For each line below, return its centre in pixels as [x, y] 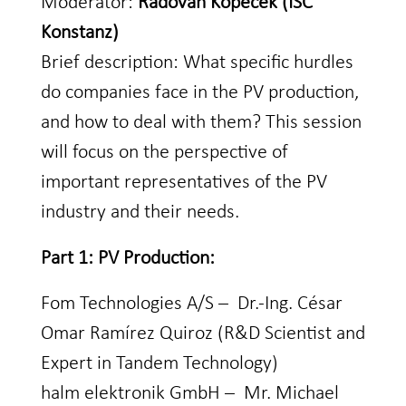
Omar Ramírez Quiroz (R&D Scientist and [203, 334]
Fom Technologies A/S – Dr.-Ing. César [191, 304]
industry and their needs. [140, 213]
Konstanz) [79, 34]
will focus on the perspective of [164, 153]
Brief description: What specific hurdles [197, 63]
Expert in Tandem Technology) [159, 364]
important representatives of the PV [184, 183]
